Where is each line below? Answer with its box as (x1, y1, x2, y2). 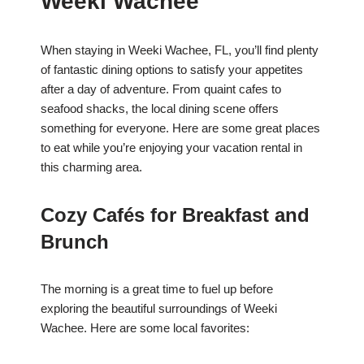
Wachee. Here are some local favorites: (41, 321, 249, 336)
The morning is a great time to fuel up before (41, 282, 273, 297)
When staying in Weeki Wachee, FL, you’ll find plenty (41, 43, 318, 58)
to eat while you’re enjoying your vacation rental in (41, 141, 302, 155)
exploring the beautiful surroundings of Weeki (41, 301, 277, 316)
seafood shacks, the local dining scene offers (41, 102, 279, 116)
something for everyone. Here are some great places (41, 121, 320, 136)
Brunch (41, 231, 109, 253)
